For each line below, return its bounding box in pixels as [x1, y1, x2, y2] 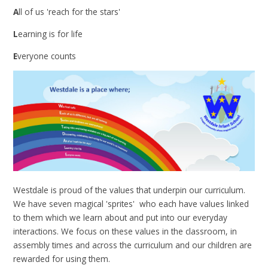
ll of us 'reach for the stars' [19, 6, 123, 18]
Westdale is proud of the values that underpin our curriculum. [13, 184, 246, 196]
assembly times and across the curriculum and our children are [13, 239, 252, 251]
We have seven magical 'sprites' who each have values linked [13, 197, 249, 209]
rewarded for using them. [13, 252, 111, 264]
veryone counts [17, 50, 77, 62]
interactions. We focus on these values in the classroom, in [13, 225, 237, 237]
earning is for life [18, 28, 83, 40]
